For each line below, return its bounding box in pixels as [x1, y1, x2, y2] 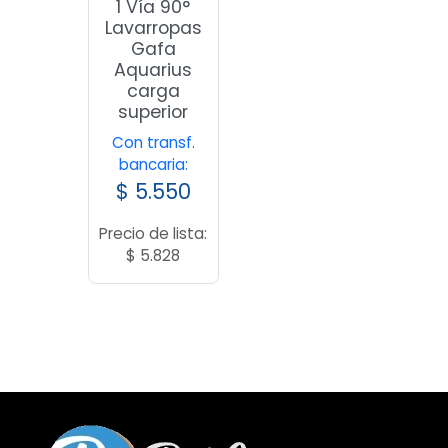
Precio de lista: [99, 222, 208, 244]
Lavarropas [104, 15, 202, 40]
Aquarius [114, 57, 193, 82]
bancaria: [118, 153, 188, 175]
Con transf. [111, 131, 195, 153]
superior [118, 99, 189, 124]
